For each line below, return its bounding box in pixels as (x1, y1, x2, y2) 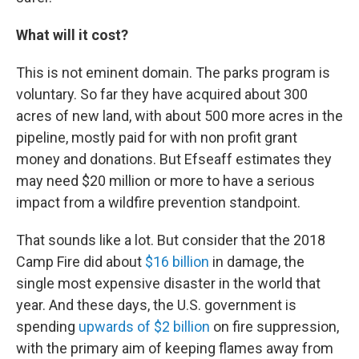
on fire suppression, (210, 318, 339, 335)
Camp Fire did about (16, 253, 145, 270)
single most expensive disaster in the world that (16, 275, 321, 292)
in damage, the (212, 253, 305, 270)
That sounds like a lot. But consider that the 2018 (16, 232, 325, 248)
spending (16, 318, 79, 335)
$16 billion (145, 253, 212, 270)
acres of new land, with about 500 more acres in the (16, 107, 343, 124)
